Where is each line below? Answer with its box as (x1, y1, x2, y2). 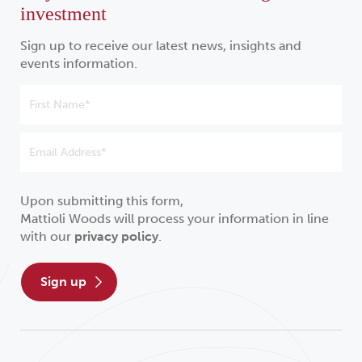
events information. (20, 56, 137, 72)
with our (20, 229, 74, 245)
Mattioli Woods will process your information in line (20, 211, 329, 227)
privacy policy (74, 229, 158, 245)
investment (20, 3, 107, 25)
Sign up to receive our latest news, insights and (20, 38, 301, 54)
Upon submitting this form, (20, 193, 183, 209)
